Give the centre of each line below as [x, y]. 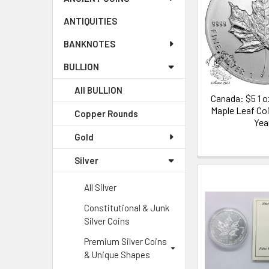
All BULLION [98, 90]
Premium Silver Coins [125, 241]
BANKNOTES [89, 44]
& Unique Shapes [117, 255]
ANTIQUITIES [90, 21]
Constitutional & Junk [127, 208]
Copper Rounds [106, 113]
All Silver [100, 187]
